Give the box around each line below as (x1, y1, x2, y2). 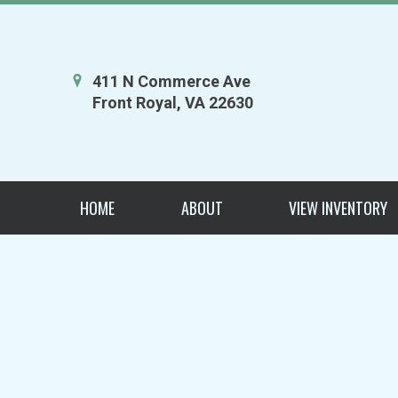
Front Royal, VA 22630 (92, 92, 253, 112)
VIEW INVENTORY (289, 195, 388, 219)
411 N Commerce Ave (92, 71, 251, 91)
